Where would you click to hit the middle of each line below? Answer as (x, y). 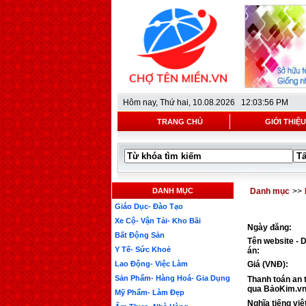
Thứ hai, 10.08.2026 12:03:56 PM (224, 102)
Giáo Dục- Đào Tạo (149, 206)
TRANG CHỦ (180, 122)
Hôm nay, (141, 102)
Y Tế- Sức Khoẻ (143, 249)
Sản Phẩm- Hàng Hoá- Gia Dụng (172, 278)
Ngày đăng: (269, 227)
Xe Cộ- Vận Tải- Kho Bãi (158, 221)
